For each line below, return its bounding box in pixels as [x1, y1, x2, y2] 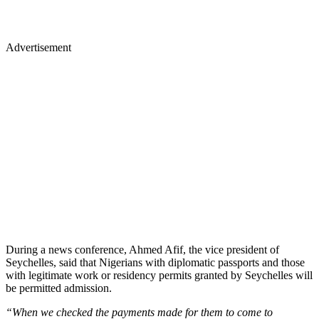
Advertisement [6, 41, 71, 53]
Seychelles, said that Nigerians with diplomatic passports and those [6, 256, 305, 268]
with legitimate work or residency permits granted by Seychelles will [6, 268, 313, 281]
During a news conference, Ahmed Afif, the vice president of [6, 243, 279, 256]
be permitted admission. [6, 281, 112, 294]
